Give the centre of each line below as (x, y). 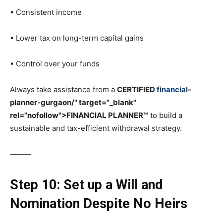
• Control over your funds (55, 64)
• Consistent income (46, 12)
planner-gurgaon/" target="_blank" (73, 103)
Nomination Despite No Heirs (99, 204)
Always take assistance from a (63, 90)
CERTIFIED (137, 90)
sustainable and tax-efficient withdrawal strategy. (96, 128)
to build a (165, 115)
